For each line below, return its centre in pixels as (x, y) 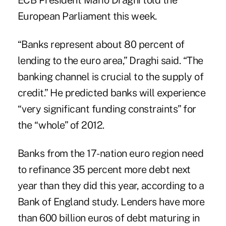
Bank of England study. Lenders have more (111, 202)
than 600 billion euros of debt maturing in (108, 218)
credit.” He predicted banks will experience (111, 93)
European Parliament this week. (87, 16)
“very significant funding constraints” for (107, 109)
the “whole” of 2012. (61, 125)
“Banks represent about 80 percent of (101, 45)
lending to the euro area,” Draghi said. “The (110, 61)
